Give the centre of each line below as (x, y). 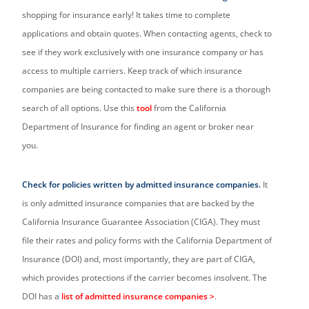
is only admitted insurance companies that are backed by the (139, 203)
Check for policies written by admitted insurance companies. (142, 185)
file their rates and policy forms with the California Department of (147, 241)
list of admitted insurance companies (135, 297)
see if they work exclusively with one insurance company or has (143, 52)
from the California (189, 108)
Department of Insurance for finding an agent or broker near (138, 127)
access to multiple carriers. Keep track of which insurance (132, 71)
